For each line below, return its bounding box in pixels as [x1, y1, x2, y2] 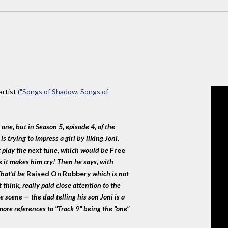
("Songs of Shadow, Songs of [18, 87, 108, 96]
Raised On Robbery [26, 169, 91, 178]
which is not [91, 169, 129, 178]
